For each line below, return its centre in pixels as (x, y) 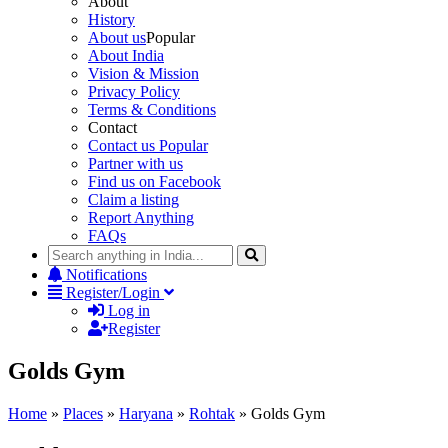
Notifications (106, 274)
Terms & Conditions (152, 109)
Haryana (146, 413)
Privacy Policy (134, 91)
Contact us (123, 145)
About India (126, 55)
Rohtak (212, 413)
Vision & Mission (143, 73)
